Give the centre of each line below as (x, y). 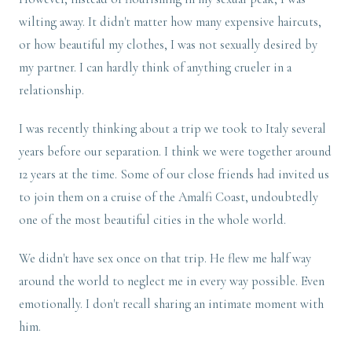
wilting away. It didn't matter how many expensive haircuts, (170, 22)
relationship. (51, 91)
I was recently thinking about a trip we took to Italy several (172, 129)
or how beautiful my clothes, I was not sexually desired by (168, 45)
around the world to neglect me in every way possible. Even (172, 282)
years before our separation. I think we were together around (175, 152)
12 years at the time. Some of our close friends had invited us (174, 175)
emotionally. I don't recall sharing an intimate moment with (171, 304)
